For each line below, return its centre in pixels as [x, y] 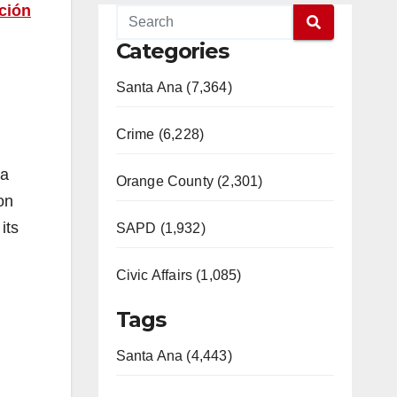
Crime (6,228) [160, 134]
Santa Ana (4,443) [174, 356]
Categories [172, 51]
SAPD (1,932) [160, 228]
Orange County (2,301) [189, 181]
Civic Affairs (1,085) [179, 275]
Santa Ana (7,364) [174, 87]
